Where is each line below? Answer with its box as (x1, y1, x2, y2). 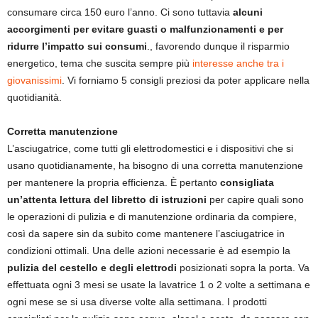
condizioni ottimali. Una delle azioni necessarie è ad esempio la (7, 245, 290, 257)
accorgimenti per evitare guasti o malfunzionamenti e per (7, 23, 283, 35)
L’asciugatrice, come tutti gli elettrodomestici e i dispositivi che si (7, 143, 293, 155)
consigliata (220, 177, 274, 189)
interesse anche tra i (192, 57, 284, 70)
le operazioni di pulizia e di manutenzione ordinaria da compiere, (7, 211, 297, 223)
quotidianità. (7, 92, 62, 104)
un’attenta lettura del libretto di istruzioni (7, 194, 207, 206)
